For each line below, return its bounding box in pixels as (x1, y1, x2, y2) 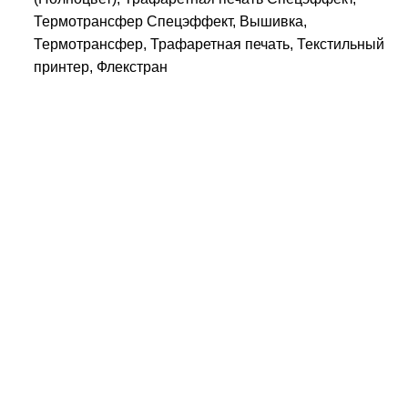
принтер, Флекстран (34, 58, 168, 75)
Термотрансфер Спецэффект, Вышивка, (34, 13, 307, 29)
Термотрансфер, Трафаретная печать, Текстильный (34, 36, 384, 52)
